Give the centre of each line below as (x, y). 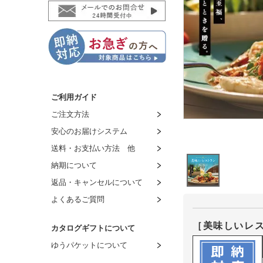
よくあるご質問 (78, 200)
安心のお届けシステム (89, 131)
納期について (74, 166)
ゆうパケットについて (89, 245)
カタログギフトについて (93, 228)
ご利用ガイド (74, 97)
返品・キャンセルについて (97, 183)
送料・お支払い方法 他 (93, 149)
